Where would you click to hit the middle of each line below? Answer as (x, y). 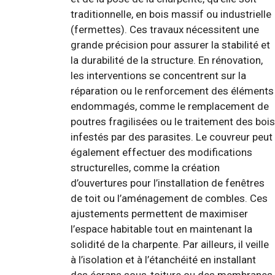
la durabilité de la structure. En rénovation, (167, 60)
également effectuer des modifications (161, 152)
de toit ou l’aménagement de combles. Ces (169, 198)
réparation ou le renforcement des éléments (172, 91)
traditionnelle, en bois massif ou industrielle (171, 14)
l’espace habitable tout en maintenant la (161, 229)
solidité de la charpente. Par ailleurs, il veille (170, 244)
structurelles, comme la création (145, 167)
